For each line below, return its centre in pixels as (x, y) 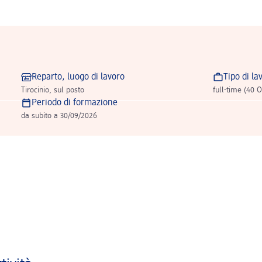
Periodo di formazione (74, 103)
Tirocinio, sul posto (52, 90)
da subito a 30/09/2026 (59, 116)
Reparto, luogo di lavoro (78, 77)
